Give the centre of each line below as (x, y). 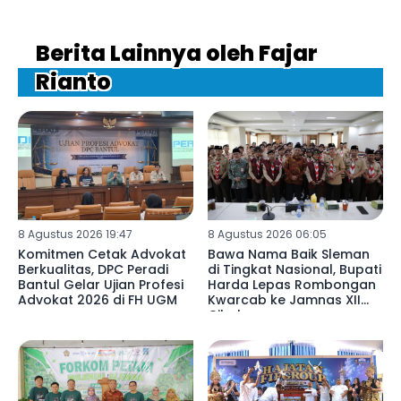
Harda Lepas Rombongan (291, 285)
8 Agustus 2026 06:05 (267, 235)
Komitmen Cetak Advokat (102, 255)
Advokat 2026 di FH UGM (98, 300)
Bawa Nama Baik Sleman (288, 255)
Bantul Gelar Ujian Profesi (101, 285)
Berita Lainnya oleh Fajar (177, 53)
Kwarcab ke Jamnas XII (284, 300)
